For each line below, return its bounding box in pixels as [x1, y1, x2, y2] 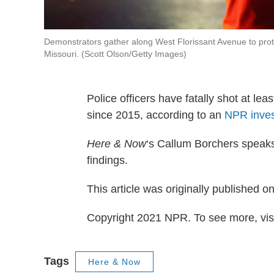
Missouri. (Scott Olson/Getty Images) [44, 49, 187, 59]
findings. [87, 154, 128, 167]
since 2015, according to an [87, 109, 224, 122]
